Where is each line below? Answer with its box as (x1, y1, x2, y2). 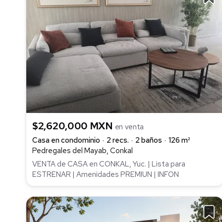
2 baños (135, 135, 162, 146)
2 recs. (107, 135, 129, 146)
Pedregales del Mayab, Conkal (32, 146, 133, 156)
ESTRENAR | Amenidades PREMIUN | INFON (32, 169, 179, 179)
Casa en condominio (32, 135, 100, 146)
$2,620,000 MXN (32, 119, 115, 133)
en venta (114, 122, 144, 132)
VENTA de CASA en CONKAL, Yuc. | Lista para (32, 159, 185, 169)
